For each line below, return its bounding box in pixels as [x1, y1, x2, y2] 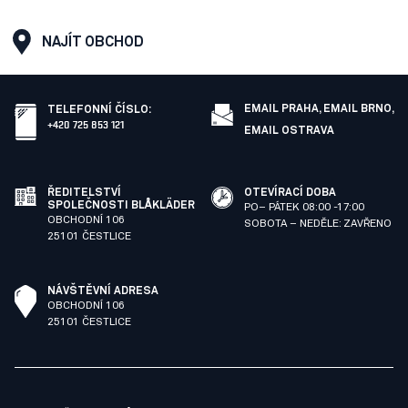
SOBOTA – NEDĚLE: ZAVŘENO [244, 219, 392, 229]
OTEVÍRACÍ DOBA [244, 188, 336, 199]
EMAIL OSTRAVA [244, 126, 334, 137]
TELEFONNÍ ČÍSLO [47, 105, 148, 116]
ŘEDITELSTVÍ [47, 188, 121, 199]
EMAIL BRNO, [323, 104, 393, 115]
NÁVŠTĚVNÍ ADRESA [47, 286, 158, 297]
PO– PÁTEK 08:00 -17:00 [244, 202, 364, 213]
